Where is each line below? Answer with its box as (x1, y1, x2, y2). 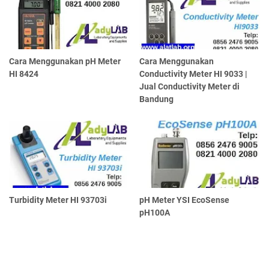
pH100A (139, 208, 171, 218)
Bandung (139, 94, 174, 104)
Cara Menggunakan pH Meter (9, 56, 121, 66)
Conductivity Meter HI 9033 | (139, 68, 248, 79)
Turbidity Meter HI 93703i (9, 195, 107, 205)
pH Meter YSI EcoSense (139, 195, 230, 205)
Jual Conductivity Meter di (139, 81, 240, 91)
